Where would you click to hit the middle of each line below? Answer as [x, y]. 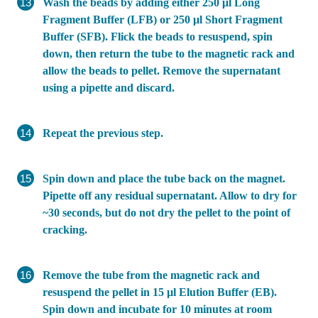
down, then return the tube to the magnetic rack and [169, 53]
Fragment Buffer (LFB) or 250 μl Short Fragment [163, 19]
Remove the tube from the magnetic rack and [151, 275]
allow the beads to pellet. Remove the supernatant [161, 70]
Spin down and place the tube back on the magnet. [164, 178]
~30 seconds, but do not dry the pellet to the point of [166, 212]
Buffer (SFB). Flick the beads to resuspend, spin [158, 36]
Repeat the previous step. [103, 133]
